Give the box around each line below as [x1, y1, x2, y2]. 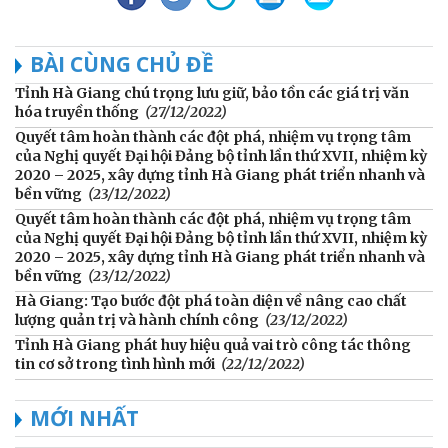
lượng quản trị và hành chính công [15, 310, 259, 329]
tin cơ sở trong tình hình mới [15, 354, 215, 373]
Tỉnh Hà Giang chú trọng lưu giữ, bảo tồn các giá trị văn [15, 83, 409, 102]
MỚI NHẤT [30, 403, 139, 432]
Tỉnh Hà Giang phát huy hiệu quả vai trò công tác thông [15, 335, 411, 354]
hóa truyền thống [15, 102, 139, 121]
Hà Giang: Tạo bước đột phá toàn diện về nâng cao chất [15, 291, 407, 310]
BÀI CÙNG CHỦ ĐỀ [30, 49, 214, 78]
